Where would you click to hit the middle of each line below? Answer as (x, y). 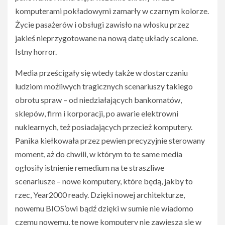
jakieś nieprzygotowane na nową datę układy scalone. (106, 38)
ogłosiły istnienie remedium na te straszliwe (90, 167)
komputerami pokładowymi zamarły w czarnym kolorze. (112, 11)
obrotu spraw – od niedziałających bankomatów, (98, 100)
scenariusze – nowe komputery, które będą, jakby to (104, 181)
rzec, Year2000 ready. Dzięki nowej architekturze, (100, 195)
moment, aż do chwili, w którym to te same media (99, 154)
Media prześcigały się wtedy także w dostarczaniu (101, 73)
